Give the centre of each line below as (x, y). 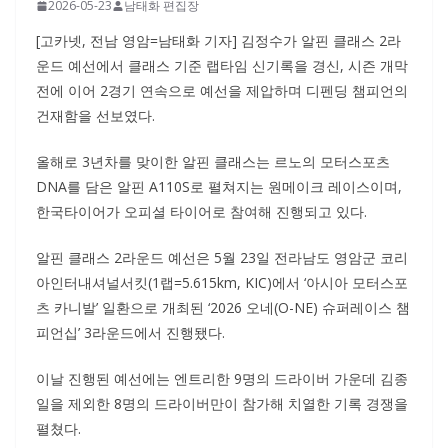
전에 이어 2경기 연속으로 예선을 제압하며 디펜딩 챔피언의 (222, 91)
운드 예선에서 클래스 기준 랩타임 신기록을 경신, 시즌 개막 (222, 66)
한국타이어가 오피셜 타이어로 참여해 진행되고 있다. (201, 212)
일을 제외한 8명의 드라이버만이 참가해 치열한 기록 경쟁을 (222, 404)
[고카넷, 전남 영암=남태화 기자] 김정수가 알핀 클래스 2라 (218, 41)
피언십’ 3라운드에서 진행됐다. (130, 333)
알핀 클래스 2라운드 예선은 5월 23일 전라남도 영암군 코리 (222, 258)
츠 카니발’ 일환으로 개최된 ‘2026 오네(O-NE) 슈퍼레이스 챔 (223, 308)
